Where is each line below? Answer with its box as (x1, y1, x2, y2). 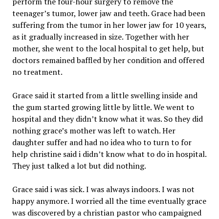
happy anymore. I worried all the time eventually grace (12, 196, 206, 206)
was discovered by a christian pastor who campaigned (12, 207, 201, 218)
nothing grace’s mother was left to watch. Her (12, 125, 175, 136)
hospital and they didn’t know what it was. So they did (12, 113, 203, 124)
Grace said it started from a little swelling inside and (12, 90, 197, 101)
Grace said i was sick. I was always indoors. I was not (12, 184, 195, 195)
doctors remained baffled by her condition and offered (12, 55, 204, 66)
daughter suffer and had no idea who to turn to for (12, 137, 192, 148)
